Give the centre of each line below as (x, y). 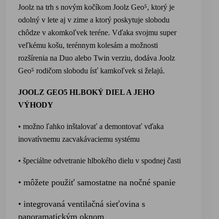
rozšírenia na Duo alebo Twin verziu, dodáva (88, 58)
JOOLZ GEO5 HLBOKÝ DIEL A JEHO (86, 92)
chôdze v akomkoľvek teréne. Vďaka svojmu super (97, 33)
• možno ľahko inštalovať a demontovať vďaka (91, 126)
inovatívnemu (39, 139)
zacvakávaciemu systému (100, 139)
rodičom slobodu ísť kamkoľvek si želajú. (100, 71)
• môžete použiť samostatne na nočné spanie (97, 182)
